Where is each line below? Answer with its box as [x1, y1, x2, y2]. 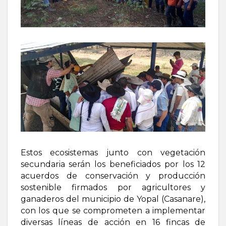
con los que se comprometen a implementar [20, 205, 206, 215]
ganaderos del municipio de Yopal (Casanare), [20, 194, 206, 204]
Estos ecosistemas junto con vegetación [20, 147, 206, 157]
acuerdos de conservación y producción [20, 171, 206, 181]
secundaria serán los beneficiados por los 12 [20, 159, 206, 169]
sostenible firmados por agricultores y [20, 182, 206, 192]
